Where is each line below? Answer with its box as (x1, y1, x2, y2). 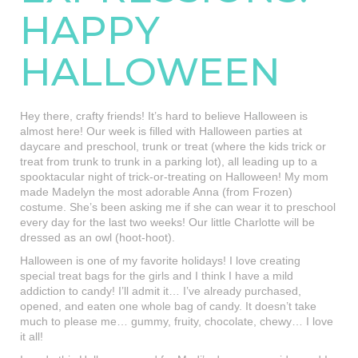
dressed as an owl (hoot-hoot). (20, 231, 175, 244)
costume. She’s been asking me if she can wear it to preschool (20, 201, 336, 213)
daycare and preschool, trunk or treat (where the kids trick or (20, 140, 326, 153)
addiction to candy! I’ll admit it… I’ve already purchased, (20, 284, 301, 297)
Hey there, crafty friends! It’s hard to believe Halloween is (20, 109, 308, 122)
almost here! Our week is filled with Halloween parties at (20, 125, 302, 137)
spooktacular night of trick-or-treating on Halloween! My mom (20, 170, 328, 183)
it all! (20, 330, 43, 343)
